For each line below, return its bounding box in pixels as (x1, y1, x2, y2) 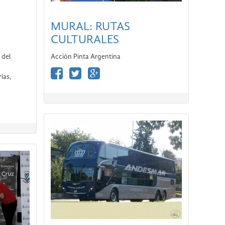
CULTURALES (50, 34, 119, 46)
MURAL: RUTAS (50, 21, 130, 33)
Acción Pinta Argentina (50, 53, 121, 60)
